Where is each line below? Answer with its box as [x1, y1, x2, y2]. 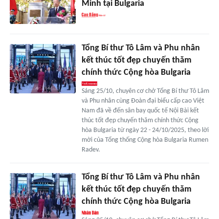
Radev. [81, 146, 100, 154]
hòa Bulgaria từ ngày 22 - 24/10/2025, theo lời [81, 127, 209, 134]
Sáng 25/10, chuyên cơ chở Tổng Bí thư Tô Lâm [81, 88, 209, 95]
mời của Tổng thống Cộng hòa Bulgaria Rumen [81, 136, 208, 144]
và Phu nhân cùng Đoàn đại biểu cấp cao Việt [81, 97, 204, 105]
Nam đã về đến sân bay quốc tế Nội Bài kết [81, 107, 199, 115]
